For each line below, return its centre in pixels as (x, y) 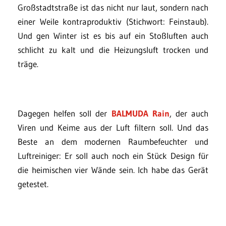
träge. (28, 64)
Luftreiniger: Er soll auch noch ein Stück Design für (113, 156)
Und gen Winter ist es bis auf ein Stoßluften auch (113, 36)
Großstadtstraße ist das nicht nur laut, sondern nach (113, 8)
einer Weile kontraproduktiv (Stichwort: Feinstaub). (113, 22)
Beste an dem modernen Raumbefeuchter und (113, 142)
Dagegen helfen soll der (65, 114)
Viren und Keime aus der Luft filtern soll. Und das (113, 128)
